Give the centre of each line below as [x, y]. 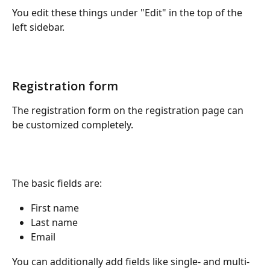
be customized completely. [73, 125]
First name [55, 208]
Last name [54, 222]
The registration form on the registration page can [129, 111]
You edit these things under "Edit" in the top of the [128, 13]
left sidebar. [38, 27]
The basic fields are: [57, 184]
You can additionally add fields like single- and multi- [131, 261]
